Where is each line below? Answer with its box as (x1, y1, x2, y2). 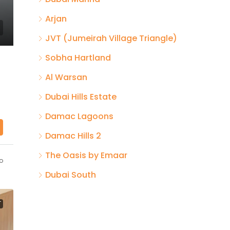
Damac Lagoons (45, 110, 113, 122)
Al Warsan (45, 71, 87, 83)
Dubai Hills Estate (45, 90, 117, 103)
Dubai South (45, 168, 96, 181)
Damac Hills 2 (45, 129, 101, 142)
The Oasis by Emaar (45, 149, 127, 161)
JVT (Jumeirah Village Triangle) (45, 32, 177, 44)
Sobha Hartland (45, 51, 111, 64)
